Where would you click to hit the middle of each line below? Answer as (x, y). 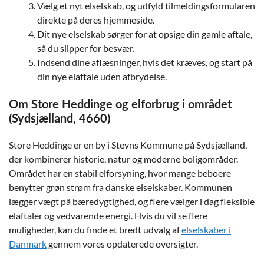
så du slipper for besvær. (86, 48)
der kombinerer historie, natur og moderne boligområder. (123, 159)
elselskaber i (206, 230)
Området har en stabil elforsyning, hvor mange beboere (120, 173)
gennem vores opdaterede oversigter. (122, 244)
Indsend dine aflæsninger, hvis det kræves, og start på (145, 62)
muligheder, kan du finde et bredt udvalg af (95, 230)
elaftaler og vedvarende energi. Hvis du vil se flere (108, 215)
